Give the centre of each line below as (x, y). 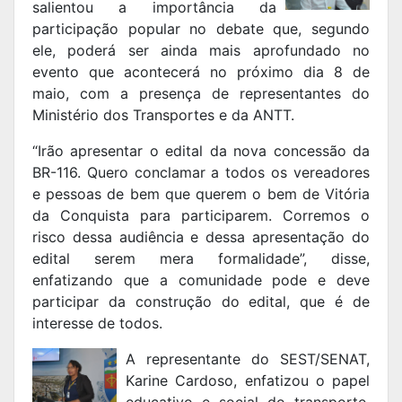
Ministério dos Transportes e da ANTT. (166, 115)
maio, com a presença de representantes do (201, 94)
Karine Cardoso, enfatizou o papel (248, 381)
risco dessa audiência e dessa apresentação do (201, 237)
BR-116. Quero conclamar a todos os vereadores (201, 173)
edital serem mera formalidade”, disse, (201, 259)
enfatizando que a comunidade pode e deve (201, 280)
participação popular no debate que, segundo (201, 29)
